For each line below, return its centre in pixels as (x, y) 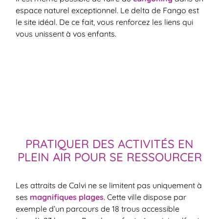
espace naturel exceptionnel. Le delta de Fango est (107, 10)
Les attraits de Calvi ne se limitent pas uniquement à (109, 185)
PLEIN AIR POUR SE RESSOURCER (109, 157)
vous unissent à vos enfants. (66, 34)
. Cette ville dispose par (145, 197)
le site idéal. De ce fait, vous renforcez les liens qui (104, 22)
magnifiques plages (67, 197)
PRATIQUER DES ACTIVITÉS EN (109, 143)
